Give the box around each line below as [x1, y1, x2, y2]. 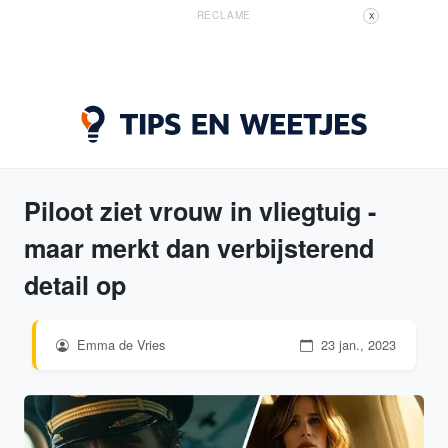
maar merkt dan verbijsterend [24, 230, 374, 266]
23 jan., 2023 [317, 335, 396, 354]
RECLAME [196, 8, 252, 22]
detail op [24, 267, 126, 303]
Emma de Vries [73, 335, 165, 354]
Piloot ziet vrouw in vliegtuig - [24, 193, 376, 229]
